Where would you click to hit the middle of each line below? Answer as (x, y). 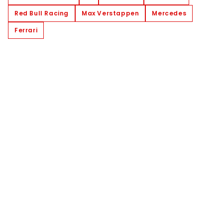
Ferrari (26, 30)
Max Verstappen (111, 13)
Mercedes (169, 13)
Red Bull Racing (42, 13)
